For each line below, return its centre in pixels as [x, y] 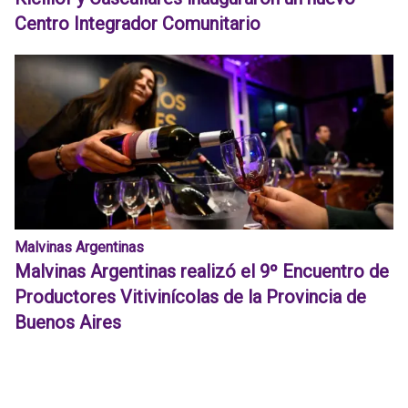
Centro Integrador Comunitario [138, 24]
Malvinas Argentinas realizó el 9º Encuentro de [202, 271]
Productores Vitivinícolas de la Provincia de [190, 297]
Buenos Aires [68, 322]
